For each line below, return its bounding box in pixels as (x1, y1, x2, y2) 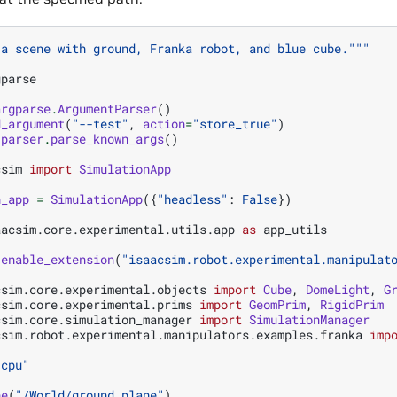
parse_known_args (51, 129, 164, 147)
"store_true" (192, 114, 277, 132)
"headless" (157, 190, 228, 207)
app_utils (263, 220, 327, 237)
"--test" (72, 114, 128, 132)
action (143, 114, 185, 132)
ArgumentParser (58, 99, 157, 117)
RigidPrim (320, 295, 384, 313)
